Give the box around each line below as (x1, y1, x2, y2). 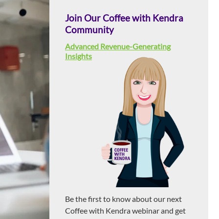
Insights (65, 51, 92, 61)
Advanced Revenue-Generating (65, 42, 171, 51)
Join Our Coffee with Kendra (65, 13, 183, 24)
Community (65, 24, 114, 36)
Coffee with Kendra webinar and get (65, 206, 186, 216)
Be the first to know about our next (65, 194, 182, 204)
